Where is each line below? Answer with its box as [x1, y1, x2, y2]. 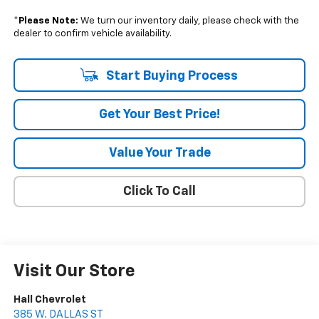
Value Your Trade [108, 146, 211, 159]
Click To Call [123, 184, 196, 198]
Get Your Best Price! [99, 108, 220, 121]
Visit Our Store [13, 262, 135, 280]
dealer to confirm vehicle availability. [13, 28, 172, 38]
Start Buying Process [103, 69, 238, 83]
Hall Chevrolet [13, 293, 86, 305]
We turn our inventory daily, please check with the [78, 16, 299, 26]
